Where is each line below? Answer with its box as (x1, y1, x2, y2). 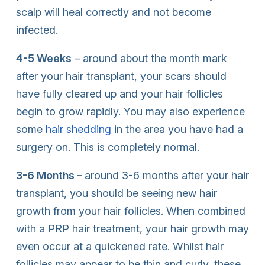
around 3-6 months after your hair (85, 169, 249, 182)
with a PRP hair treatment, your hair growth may (16, 222, 249, 235)
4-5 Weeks (16, 51, 72, 64)
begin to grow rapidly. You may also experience (16, 105, 245, 118)
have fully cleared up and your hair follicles (16, 87, 223, 100)
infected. (16, 23, 58, 36)
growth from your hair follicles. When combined (16, 204, 245, 217)
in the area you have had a (111, 122, 243, 135)
